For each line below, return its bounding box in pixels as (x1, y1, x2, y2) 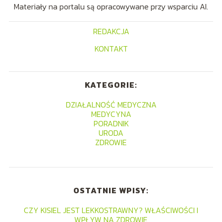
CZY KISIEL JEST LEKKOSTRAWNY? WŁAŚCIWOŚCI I (23, 204, 198, 217)
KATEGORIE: (85, 79, 137, 91)
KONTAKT (94, 43, 128, 55)
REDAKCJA (93, 25, 129, 38)
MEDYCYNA (91, 108, 131, 120)
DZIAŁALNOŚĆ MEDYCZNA (65, 99, 157, 111)
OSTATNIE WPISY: (73, 184, 149, 197)
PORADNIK (93, 117, 129, 130)
